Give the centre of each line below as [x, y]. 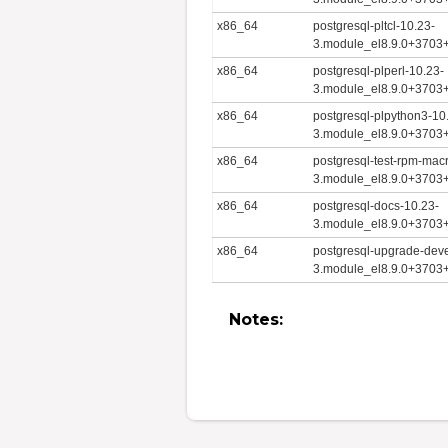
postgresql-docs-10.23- [376, 205]
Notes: [256, 319]
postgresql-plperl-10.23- [379, 70]
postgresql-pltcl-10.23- [374, 25]
